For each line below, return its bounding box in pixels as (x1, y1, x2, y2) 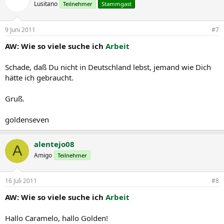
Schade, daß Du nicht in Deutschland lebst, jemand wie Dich (5, 61, 211, 72)
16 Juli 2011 (5, 176, 37, 185)
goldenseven (5, 114, 49, 124)
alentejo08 (34, 138, 74, 149)
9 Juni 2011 (5, 25, 35, 34)
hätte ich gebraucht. (5, 72, 73, 82)
